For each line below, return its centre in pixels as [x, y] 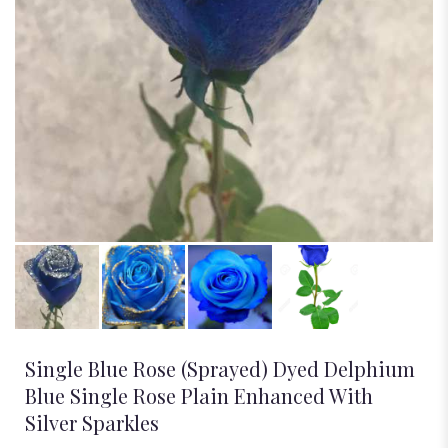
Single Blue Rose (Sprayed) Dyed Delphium [220, 368]
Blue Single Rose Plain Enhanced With [199, 395]
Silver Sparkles [92, 422]
